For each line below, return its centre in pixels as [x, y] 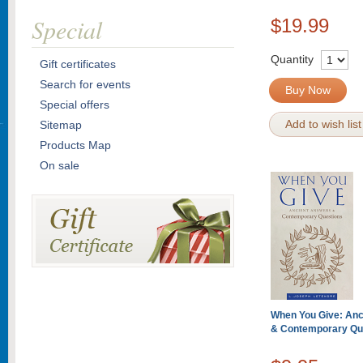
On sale [60, 165]
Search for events [85, 84]
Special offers [75, 105]
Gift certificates [78, 64]
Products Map [75, 145]
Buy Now [308, 90]
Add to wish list [323, 124]
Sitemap [61, 125]
